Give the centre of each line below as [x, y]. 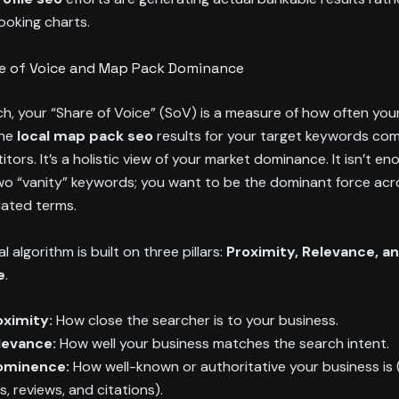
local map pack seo [85, 135]
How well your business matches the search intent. [223, 344]
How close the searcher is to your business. [195, 321]
